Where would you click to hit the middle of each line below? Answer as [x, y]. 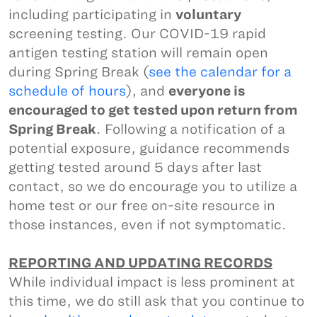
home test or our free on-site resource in [142, 206]
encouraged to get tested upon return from [153, 110]
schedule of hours [67, 91]
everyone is [207, 91]
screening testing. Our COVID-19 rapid [137, 34]
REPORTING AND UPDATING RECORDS [140, 263]
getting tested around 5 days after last [135, 167]
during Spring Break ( [79, 72]
